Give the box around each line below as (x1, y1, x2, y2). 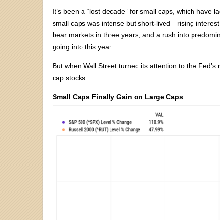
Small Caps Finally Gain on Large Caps (53, 92, 185, 101)
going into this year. (53, 42, 113, 51)
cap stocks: (53, 73, 87, 82)
